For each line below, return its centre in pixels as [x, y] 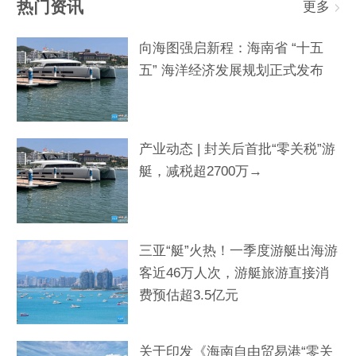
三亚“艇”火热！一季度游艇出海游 [238, 250]
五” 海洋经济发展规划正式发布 [231, 70]
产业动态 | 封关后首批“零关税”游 [237, 149]
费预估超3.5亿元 [189, 295]
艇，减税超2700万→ [201, 172]
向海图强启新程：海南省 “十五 [231, 48]
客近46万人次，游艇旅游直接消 [234, 273]
